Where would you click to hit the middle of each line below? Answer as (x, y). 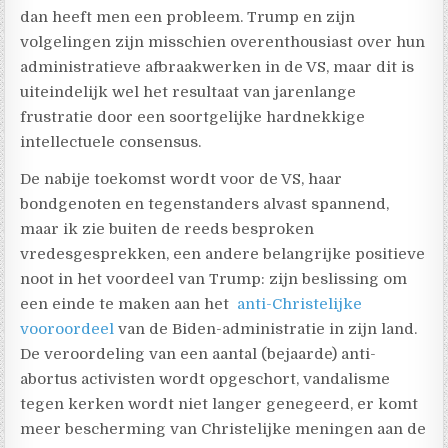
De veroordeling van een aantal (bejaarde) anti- (198, 353)
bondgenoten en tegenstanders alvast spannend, (205, 203)
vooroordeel (67, 328)
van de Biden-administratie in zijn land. (266, 328)
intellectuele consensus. (111, 141)
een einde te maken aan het (125, 303)
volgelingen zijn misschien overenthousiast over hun (223, 41)
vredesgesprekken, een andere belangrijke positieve (223, 253)
